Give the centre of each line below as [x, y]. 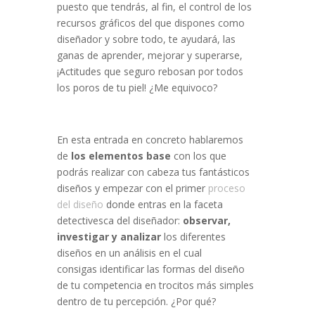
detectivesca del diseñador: [120, 221]
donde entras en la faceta [164, 205]
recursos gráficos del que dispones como [150, 23]
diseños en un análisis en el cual [129, 253]
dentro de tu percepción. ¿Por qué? [136, 302]
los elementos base [122, 156]
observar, [206, 221]
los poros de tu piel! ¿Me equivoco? [137, 88]
